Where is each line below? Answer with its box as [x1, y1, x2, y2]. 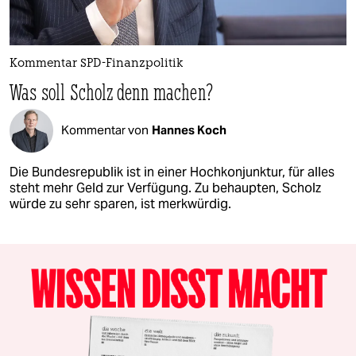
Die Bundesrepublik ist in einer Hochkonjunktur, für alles [10, 163, 335, 180]
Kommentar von [61, 122, 149, 138]
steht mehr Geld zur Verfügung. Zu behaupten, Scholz [10, 179, 321, 196]
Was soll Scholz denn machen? [10, 77, 214, 106]
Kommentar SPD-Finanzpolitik [10, 57, 183, 70]
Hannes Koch [152, 122, 226, 138]
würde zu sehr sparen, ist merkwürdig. [10, 195, 231, 212]
